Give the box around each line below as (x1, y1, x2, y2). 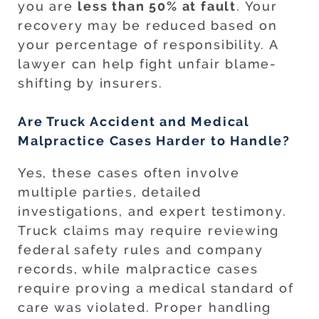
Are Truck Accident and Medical (18, 114, 249, 130)
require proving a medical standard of (18, 281, 294, 296)
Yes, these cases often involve (18, 165, 240, 181)
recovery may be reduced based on (18, 18, 278, 33)
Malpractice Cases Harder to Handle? (18, 133, 291, 149)
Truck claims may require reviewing (18, 223, 280, 239)
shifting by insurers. (18, 75, 163, 91)
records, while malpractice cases (18, 261, 258, 277)
